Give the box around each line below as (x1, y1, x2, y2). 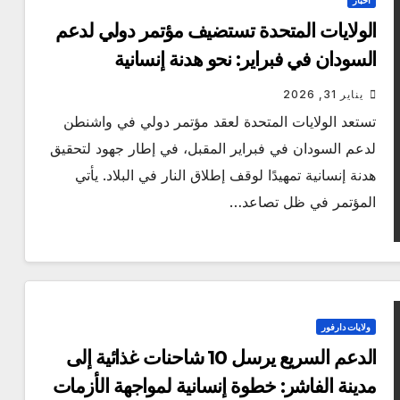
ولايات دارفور (321, 321, 371, 333)
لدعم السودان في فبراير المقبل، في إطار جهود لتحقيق (50, 139, 377, 158)
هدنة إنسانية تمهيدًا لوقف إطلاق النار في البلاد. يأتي (75, 166, 377, 185)
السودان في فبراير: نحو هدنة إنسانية (113, 47, 377, 72)
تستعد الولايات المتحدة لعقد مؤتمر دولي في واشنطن (63, 112, 377, 131)
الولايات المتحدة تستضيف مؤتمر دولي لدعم (55, 19, 377, 44)
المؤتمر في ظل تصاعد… (229, 193, 377, 212)
